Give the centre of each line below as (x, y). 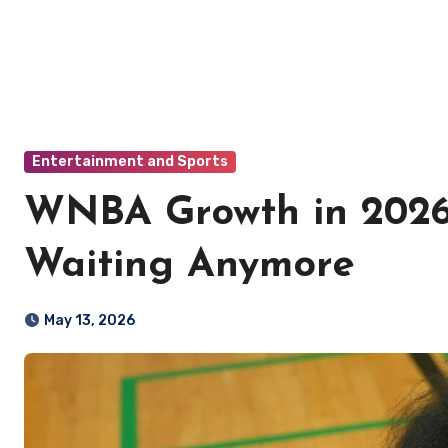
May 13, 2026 (89, 320)
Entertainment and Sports (130, 161)
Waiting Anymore (189, 266)
